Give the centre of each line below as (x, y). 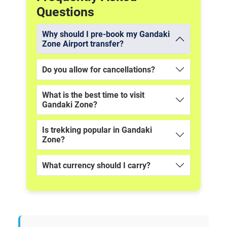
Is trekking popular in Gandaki (97, 130)
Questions (65, 12)
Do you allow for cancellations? (99, 69)
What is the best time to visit (93, 95)
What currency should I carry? (96, 165)
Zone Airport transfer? (83, 44)
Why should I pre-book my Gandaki (106, 34)
